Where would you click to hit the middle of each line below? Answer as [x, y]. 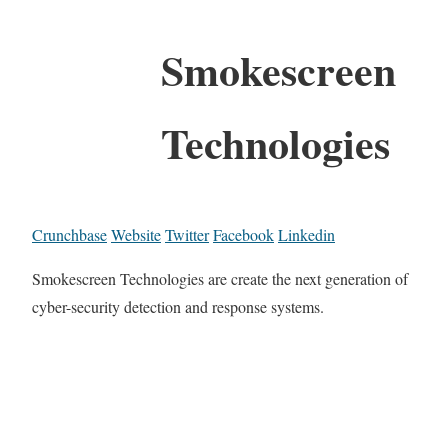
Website [136, 234]
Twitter [187, 234]
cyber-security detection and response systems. [178, 306]
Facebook [243, 234]
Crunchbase [69, 234]
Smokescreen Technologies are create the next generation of [220, 278]
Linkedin [306, 234]
